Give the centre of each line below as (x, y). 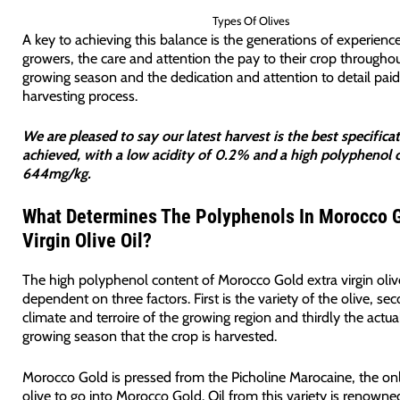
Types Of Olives (251, 20)
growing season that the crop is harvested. (149, 336)
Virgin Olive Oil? (87, 241)
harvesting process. (79, 95)
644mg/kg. (56, 174)
